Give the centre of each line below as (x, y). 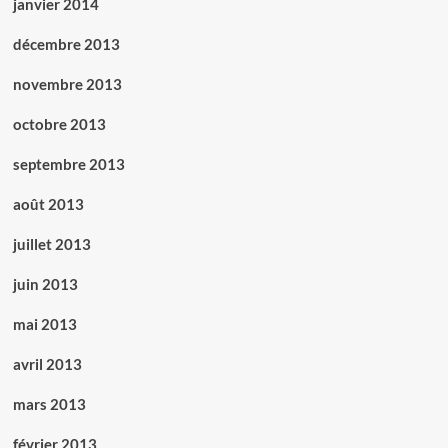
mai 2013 (44, 324)
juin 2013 (45, 284)
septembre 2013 (68, 164)
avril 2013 (47, 364)
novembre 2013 (67, 84)
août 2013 (48, 204)
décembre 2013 (66, 44)
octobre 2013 (59, 124)
